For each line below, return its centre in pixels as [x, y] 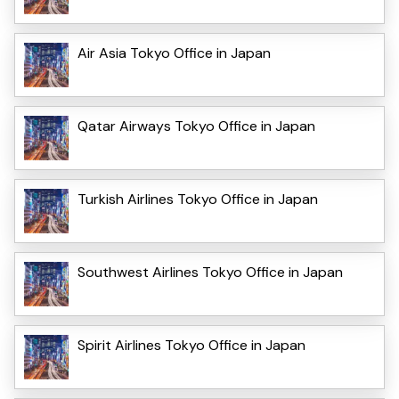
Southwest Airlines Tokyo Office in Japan [210, 272]
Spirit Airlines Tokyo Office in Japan [191, 345]
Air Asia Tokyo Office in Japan [174, 53]
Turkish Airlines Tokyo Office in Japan [198, 199]
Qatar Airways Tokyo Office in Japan [196, 126]
